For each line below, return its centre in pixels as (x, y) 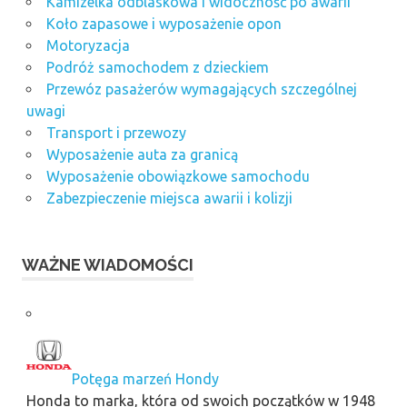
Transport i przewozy (116, 132)
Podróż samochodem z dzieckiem (157, 67)
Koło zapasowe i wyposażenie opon (164, 23)
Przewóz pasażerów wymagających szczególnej (201, 89)
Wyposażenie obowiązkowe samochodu (178, 176)
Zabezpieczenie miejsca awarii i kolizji (169, 198)
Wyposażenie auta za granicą (142, 154)
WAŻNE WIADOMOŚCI (108, 264)
